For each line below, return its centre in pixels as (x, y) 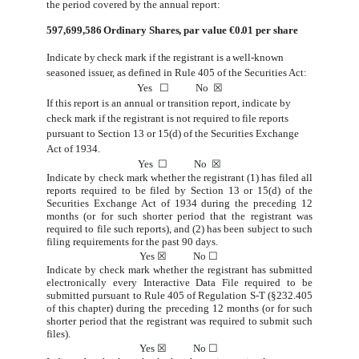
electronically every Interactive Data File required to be (179, 283)
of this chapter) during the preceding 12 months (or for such (179, 309)
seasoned (67, 72)
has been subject (243, 228)
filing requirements (88, 241)
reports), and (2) (170, 228)
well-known (258, 57)
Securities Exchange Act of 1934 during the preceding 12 (179, 203)
